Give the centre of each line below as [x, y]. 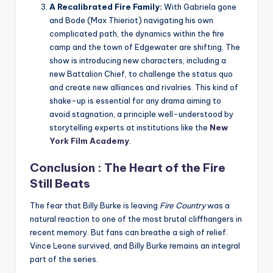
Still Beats [60, 183]
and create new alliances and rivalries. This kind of [144, 87]
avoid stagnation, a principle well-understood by [141, 114]
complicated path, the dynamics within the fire [137, 34]
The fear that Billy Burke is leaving [95, 205]
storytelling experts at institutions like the [129, 128]
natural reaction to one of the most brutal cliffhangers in [136, 218]
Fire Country [183, 205]
